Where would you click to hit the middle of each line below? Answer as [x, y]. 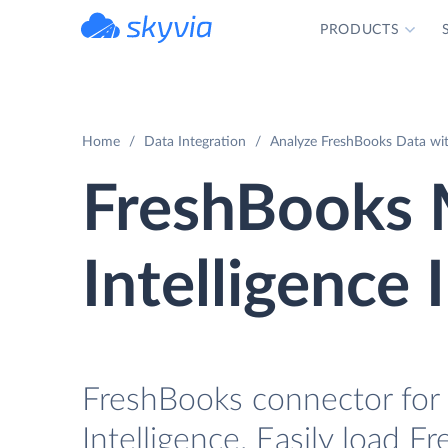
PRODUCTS [359, 30]
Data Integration [195, 142]
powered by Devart [169, 49]
